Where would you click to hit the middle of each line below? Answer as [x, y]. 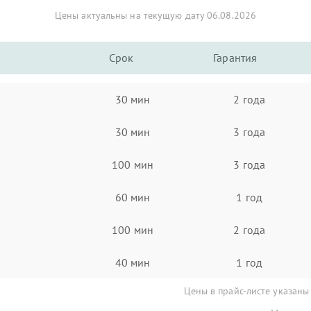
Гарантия [235, 58]
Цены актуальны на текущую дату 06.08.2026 [155, 15]
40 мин [133, 262]
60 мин [133, 197]
